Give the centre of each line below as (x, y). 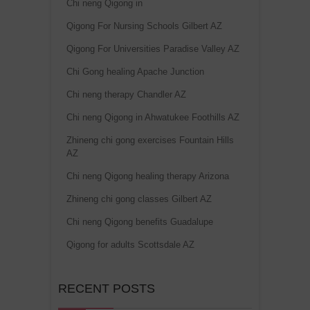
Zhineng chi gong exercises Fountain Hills (150, 140)
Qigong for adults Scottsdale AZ (130, 244)
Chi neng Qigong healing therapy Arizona (148, 176)
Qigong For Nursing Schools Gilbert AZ (144, 26)
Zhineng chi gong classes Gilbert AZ (139, 199)
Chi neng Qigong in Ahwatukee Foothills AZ (153, 117)
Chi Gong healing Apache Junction (135, 71)
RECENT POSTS (107, 288)
